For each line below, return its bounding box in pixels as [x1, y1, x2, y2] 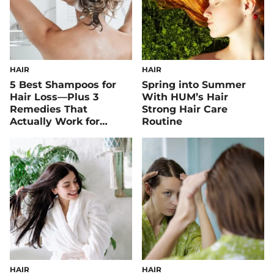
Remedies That [10, 103, 87, 115]
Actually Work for [10, 115, 100, 127]
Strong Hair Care [142, 103, 228, 115]
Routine [142, 115, 182, 127]
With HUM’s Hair [142, 91, 228, 103]
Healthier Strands [10, 127, 100, 139]
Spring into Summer [142, 78, 246, 91]
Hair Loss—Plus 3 [10, 91, 98, 103]
